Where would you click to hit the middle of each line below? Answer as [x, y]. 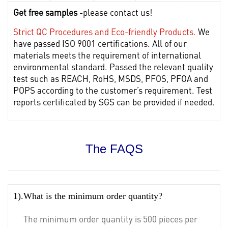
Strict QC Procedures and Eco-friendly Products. [105, 31]
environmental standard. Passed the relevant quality [113, 66]
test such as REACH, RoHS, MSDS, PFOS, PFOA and [111, 78]
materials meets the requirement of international [107, 55]
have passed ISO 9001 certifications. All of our [100, 43]
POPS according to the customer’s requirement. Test [113, 90]
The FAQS [114, 149]
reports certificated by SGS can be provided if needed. [114, 102]
